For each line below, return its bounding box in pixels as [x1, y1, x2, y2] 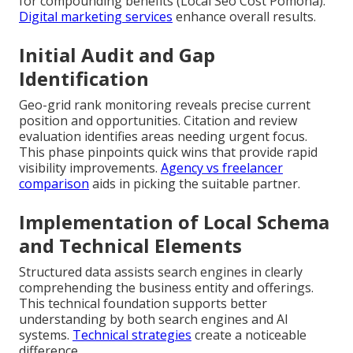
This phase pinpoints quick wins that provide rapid [19, 143, 318, 161]
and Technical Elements [19, 232, 242, 258]
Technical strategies [72, 325, 191, 344]
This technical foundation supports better [19, 294, 267, 312]
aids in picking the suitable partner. [89, 174, 300, 192]
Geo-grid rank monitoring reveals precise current [19, 95, 310, 113]
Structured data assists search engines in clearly [19, 262, 303, 281]
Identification [19, 65, 149, 91]
